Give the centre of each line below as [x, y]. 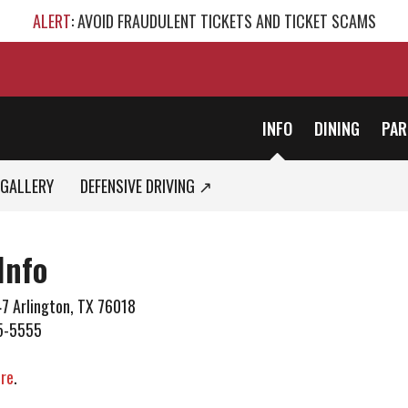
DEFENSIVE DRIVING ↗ [146, 186]
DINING [337, 128]
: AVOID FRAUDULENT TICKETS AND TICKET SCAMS [223, 21]
